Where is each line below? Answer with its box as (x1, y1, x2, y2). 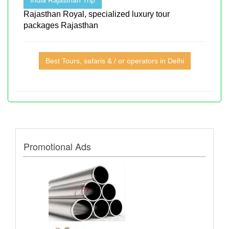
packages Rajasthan (24, 20, 98, 30)
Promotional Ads (24, 140, 91, 153)
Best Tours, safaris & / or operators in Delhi (45, 56, 184, 65)
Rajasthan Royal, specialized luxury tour (24, 9, 170, 18)
